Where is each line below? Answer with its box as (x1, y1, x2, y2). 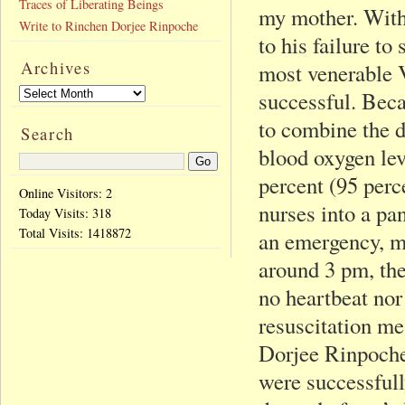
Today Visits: (19, 204, 92, 222)
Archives (21, 55, 91, 79)
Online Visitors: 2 (19, 184, 112, 202)
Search (21, 121, 75, 145)
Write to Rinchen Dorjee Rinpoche (19, 17, 198, 34)
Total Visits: (19, 224, 87, 242)
